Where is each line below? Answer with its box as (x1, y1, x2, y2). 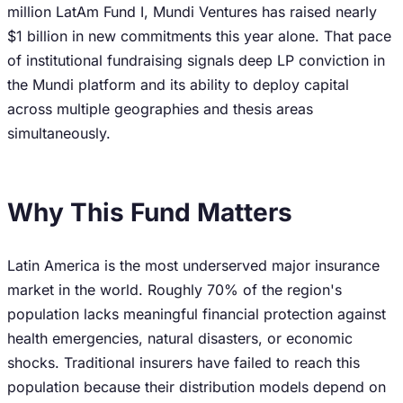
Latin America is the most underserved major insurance (7, 256, 380, 274)
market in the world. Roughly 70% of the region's (7, 281, 342, 299)
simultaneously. (7, 124, 111, 142)
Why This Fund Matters (7, 197, 292, 228)
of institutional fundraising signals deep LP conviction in (7, 51, 385, 69)
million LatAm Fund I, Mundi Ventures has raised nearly (7, 3, 377, 21)
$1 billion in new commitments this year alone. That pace (7, 27, 391, 45)
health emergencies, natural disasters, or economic (7, 329, 353, 347)
